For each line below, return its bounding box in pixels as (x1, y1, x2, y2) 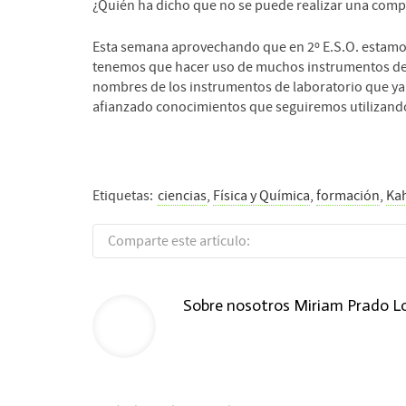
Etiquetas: (92, 186, 153, 205)
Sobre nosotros (183, 295, 294, 315)
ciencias (158, 186, 207, 205)
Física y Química (213, 186, 310, 205)
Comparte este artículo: (108, 231, 250, 250)
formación (316, 186, 380, 205)
